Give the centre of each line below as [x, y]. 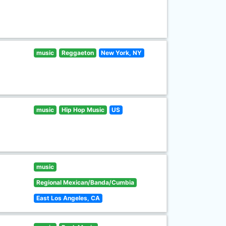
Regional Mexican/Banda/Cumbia [86, 182]
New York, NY [122, 53]
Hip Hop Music [83, 110]
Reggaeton [77, 53]
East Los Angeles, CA [68, 198]
